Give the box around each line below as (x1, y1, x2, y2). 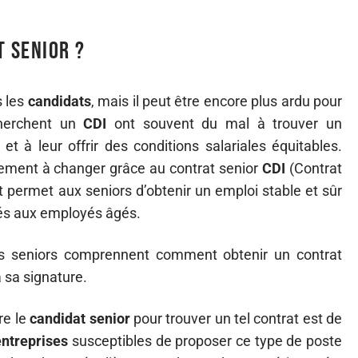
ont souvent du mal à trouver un (106, 115, 343, 132)
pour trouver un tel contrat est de (129, 310, 343, 327)
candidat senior (30, 310, 130, 327)
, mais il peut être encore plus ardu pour (90, 93, 343, 109)
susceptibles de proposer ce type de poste (68, 332, 343, 349)
